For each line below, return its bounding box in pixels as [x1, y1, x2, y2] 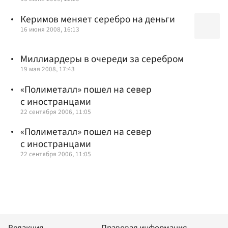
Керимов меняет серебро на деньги [20, 12, 175, 26]
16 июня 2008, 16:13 [20, 24, 79, 34]
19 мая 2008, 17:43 [20, 64, 75, 74]
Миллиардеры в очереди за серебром [20, 52, 184, 67]
